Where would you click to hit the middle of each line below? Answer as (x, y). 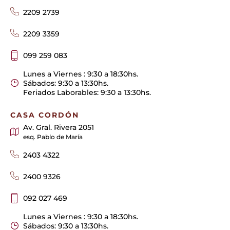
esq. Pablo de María (53, 137)
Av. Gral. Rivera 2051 (59, 127)
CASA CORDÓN (45, 115)
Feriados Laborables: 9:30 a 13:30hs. (87, 92)
